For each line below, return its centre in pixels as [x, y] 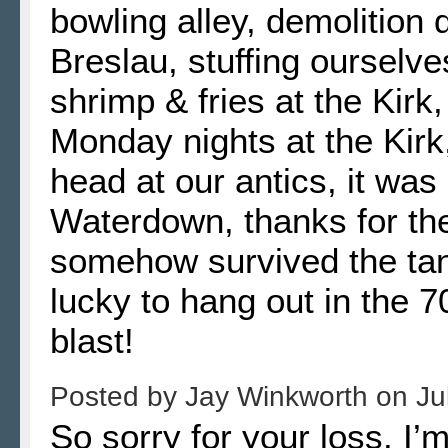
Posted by [117, 396]
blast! [92, 340]
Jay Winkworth [280, 396]
